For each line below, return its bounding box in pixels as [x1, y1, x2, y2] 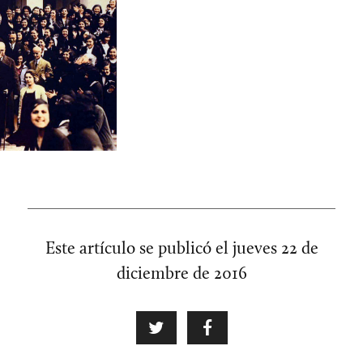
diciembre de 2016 [116, 263, 247, 284]
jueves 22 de [232, 237, 318, 258]
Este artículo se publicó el [45, 237, 233, 258]
